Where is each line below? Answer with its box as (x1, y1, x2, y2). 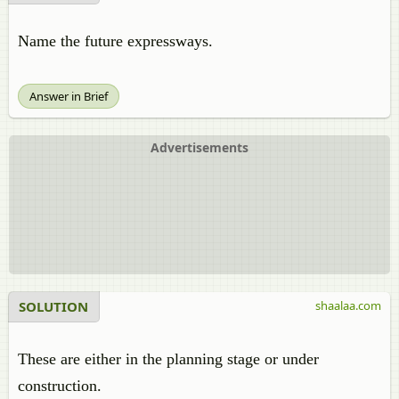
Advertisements (151, 139, 248, 156)
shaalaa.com (315, 297, 381, 313)
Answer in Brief (29, 88, 108, 104)
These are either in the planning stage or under (18, 350, 319, 368)
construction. (18, 377, 102, 395)
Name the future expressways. (18, 32, 213, 50)
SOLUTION (19, 297, 88, 315)
